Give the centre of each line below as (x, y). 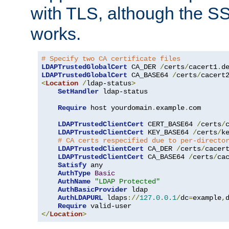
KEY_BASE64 (168, 132)
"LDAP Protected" (127, 181)
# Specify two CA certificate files (111, 59)
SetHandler (78, 91)
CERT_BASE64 (170, 124)
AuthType (74, 173)
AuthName (74, 181)
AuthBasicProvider (93, 189)
